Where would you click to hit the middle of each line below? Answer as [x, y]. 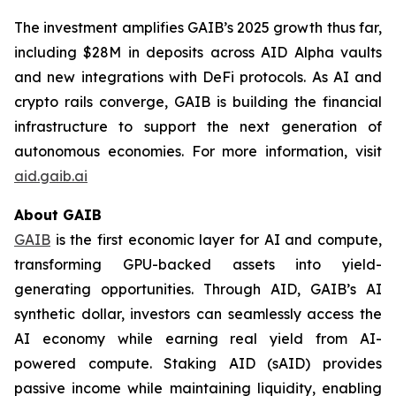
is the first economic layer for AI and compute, [216, 240]
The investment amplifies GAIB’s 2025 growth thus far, [198, 27]
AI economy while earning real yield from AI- [198, 339]
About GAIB [58, 215]
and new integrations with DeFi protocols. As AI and [198, 77]
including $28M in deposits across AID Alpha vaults [198, 52]
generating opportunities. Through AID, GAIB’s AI [198, 289]
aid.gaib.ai [51, 176]
